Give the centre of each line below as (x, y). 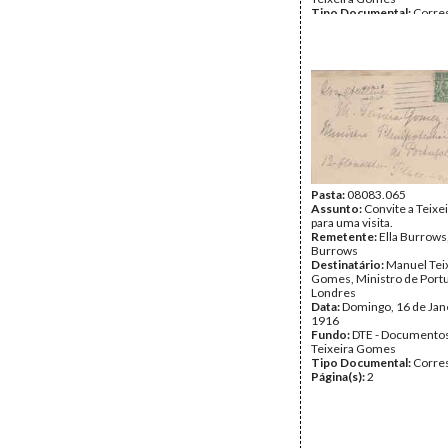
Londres (333, 292)
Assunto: (337, 208)
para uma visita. (352, 222)
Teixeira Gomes (353, 348)
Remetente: (345, 236)
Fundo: (331, 334)
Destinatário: (348, 264)
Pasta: (329, 194)
